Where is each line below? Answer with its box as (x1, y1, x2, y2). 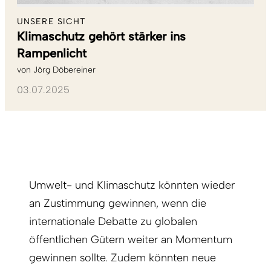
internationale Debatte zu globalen (29, 214, 197, 228)
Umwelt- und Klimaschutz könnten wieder (29, 178, 235, 192)
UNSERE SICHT (17, 16, 87, 27)
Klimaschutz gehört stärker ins (17, 28, 186, 44)
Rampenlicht (17, 45, 87, 60)
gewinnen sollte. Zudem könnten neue (29, 250, 216, 264)
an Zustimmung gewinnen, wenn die (29, 196, 206, 210)
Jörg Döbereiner (33, 64, 96, 75)
